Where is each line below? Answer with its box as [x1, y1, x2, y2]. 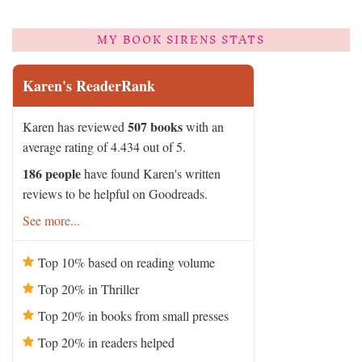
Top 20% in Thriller [38, 280, 139, 297]
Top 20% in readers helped [38, 333, 175, 351]
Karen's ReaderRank [23, 74, 155, 96]
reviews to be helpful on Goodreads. [23, 184, 208, 202]
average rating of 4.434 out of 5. [23, 137, 186, 155]
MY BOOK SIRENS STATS [97, 27, 265, 53]
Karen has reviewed [23, 117, 128, 135]
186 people [23, 163, 81, 183]
